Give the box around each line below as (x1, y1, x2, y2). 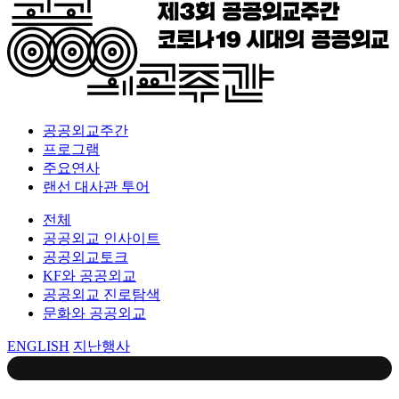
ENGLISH (7, 338, 69, 354)
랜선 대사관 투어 (43, 178, 150, 194)
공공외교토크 (43, 248, 128, 265)
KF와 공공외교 (43, 267, 136, 283)
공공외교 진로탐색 (43, 286, 160, 302)
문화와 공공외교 (43, 305, 146, 321)
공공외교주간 (43, 122, 128, 138)
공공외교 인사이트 (43, 230, 160, 246)
